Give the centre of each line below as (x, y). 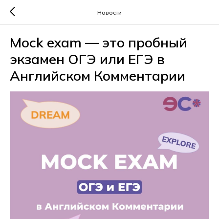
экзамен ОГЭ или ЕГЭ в (87, 59)
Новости (109, 12)
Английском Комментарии (98, 76)
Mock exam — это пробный (99, 42)
